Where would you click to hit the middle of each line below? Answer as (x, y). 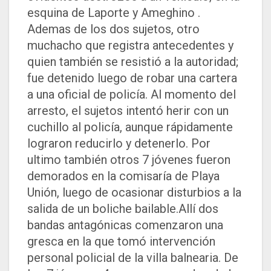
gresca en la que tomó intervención (121, 242)
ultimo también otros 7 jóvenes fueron (129, 160)
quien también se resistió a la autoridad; (133, 62)
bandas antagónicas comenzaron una (125, 225)
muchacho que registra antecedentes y (130, 46)
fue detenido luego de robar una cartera (132, 78)
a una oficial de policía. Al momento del (132, 95)
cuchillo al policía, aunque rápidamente (130, 127)
